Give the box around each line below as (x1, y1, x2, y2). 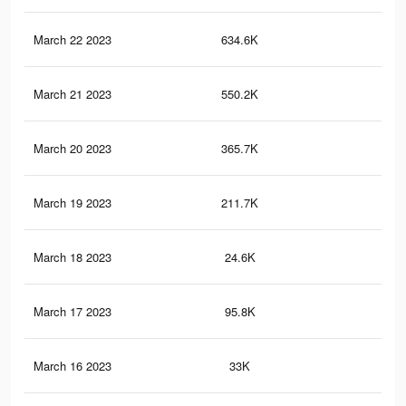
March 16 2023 (34, 357, 111, 375)
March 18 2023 (34, 248, 111, 266)
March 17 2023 (34, 303, 111, 321)
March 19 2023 (34, 194, 111, 212)
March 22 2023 (34, 31, 111, 49)
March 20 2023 (34, 140, 111, 158)
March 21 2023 (34, 85, 111, 103)
